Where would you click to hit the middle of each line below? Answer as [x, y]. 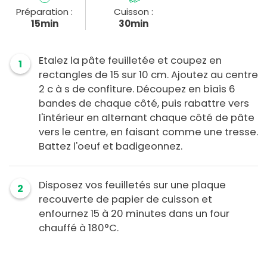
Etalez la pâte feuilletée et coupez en [130, 61]
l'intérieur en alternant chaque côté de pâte [147, 118]
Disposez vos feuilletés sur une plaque [132, 185]
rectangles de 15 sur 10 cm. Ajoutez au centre [148, 75]
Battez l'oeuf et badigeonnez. [111, 147]
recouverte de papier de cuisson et [125, 200]
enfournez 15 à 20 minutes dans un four [134, 214]
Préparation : [45, 12]
